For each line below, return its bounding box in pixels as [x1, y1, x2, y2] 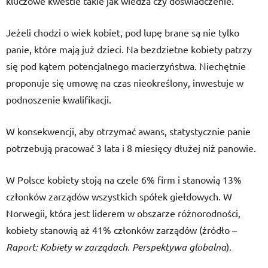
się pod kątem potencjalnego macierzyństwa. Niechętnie [6, 60, 246, 72]
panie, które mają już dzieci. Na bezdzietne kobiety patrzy [6, 43, 252, 55]
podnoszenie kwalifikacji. [6, 93, 111, 105]
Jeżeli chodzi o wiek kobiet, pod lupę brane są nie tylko [6, 26, 239, 38]
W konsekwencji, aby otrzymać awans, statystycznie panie [6, 125, 251, 137]
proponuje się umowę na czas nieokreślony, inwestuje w [6, 77, 243, 89]
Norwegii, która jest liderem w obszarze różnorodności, [6, 207, 240, 219]
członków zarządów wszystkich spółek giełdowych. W [6, 190, 232, 202]
